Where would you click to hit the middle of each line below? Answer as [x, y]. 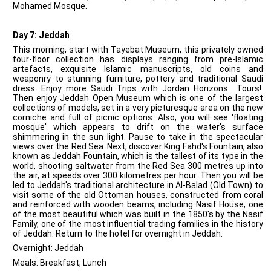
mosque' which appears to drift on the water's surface [138, 127]
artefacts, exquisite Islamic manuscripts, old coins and [138, 69]
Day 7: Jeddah [41, 35]
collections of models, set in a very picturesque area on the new [138, 108]
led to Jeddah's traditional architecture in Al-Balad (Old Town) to [138, 185]
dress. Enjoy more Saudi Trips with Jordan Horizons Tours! [138, 88]
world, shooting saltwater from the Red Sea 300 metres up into [138, 166]
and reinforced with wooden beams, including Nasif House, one [138, 204]
